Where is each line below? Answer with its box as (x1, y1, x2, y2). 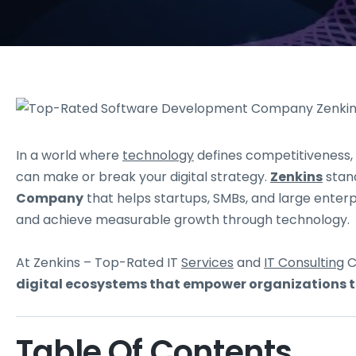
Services (181, 253, 234, 273)
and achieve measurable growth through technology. (16, 211, 350, 230)
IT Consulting (264, 253, 344, 273)
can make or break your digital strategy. (16, 168, 270, 187)
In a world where (16, 146, 122, 165)
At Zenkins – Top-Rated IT (16, 253, 181, 273)
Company (16, 189, 83, 208)
